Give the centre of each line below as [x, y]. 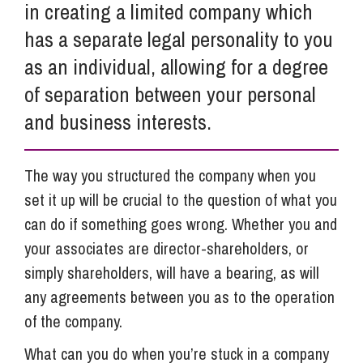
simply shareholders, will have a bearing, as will [172, 272]
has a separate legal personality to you [179, 39]
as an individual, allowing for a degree [176, 66]
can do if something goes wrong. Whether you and [181, 224]
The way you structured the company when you [170, 175]
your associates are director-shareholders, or [167, 248]
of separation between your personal [170, 94]
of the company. [73, 321]
